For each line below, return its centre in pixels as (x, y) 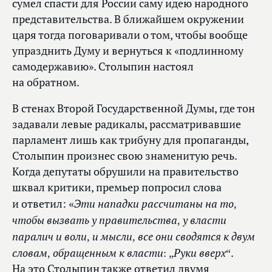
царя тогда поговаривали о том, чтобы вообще (130, 35)
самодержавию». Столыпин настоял (103, 67)
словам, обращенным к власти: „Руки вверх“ (121, 253)
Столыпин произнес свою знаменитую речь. (124, 156)
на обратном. (46, 83)
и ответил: (40, 204)
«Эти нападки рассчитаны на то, (153, 204)
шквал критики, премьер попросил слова (117, 188)
